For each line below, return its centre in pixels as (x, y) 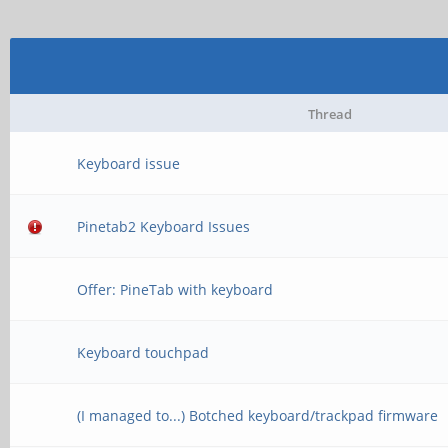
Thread (329, 114)
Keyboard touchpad (143, 352)
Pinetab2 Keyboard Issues (164, 226)
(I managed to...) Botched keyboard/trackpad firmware (258, 415)
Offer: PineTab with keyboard (175, 289)
